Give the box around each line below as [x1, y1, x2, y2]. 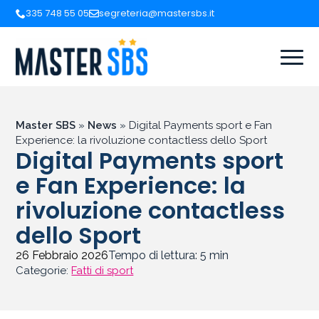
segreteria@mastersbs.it [99, 6, 215, 20]
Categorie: [16, 264, 72, 277]
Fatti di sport [71, 264, 134, 277]
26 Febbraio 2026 [16, 249, 109, 262]
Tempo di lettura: [108, 249, 201, 262]
